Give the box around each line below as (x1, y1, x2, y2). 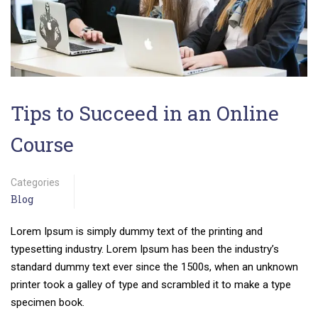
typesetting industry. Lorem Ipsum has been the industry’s (11, 242, 279, 256)
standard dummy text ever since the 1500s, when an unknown (11, 260, 298, 273)
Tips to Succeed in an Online (11, 99, 279, 126)
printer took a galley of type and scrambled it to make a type (11, 278, 291, 291)
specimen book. (11, 295, 84, 309)
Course (11, 131, 74, 158)
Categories (11, 176, 60, 188)
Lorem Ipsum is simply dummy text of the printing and (11, 224, 263, 238)
